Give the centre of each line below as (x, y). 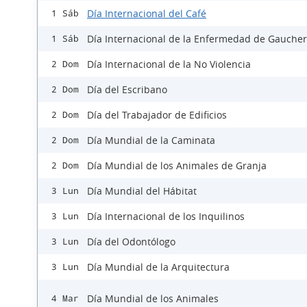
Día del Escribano (127, 90)
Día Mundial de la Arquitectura (158, 267)
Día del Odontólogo (131, 242)
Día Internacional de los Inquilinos (166, 217)
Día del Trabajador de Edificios (157, 115)
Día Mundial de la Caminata (151, 140)
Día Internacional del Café (147, 14)
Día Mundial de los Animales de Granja (177, 166)
